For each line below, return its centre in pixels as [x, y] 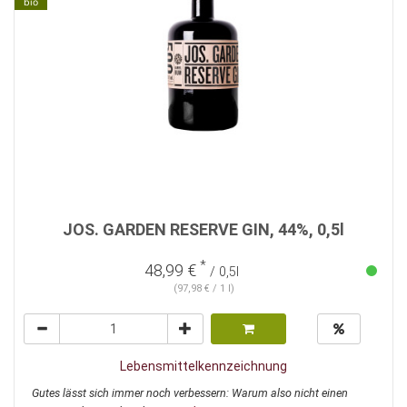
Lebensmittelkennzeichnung [203, 367]
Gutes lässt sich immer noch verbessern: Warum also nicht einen [190, 393]
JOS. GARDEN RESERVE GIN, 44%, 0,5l [203, 230]
